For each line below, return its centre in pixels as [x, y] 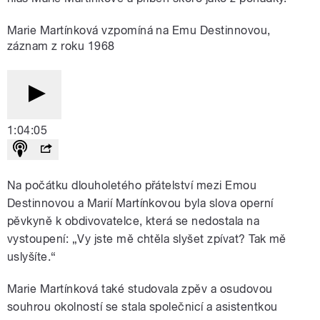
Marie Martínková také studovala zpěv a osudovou [140, 289]
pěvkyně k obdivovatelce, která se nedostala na [134, 221]
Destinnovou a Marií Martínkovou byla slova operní [140, 204]
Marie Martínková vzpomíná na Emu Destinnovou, [139, 31]
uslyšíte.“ [32, 257]
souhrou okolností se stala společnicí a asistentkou [142, 307]
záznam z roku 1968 [61, 46]
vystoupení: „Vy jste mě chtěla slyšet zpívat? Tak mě [147, 239]
